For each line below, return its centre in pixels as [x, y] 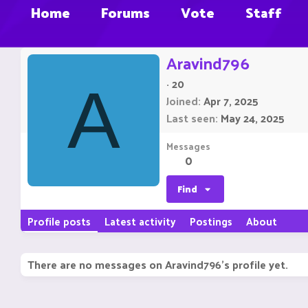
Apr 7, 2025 [231, 101]
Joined [182, 101]
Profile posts [59, 221]
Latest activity [140, 221]
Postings [211, 221]
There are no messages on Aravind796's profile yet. [158, 265]
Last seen [191, 118]
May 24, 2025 [253, 118]
